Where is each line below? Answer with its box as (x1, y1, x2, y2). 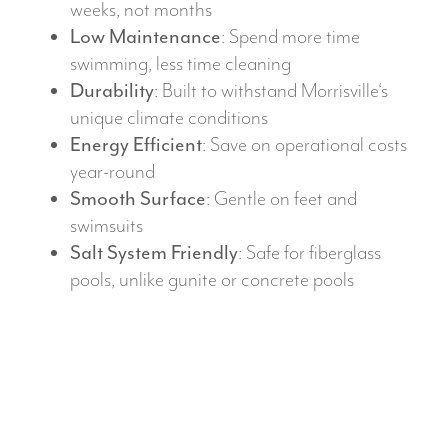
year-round (70, 159, 155, 185)
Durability (70, 78, 154, 104)
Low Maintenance (70, 24, 221, 50)
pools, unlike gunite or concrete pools (70, 267, 354, 293)
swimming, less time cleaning (70, 51, 291, 77)
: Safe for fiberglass (238, 240, 381, 266)
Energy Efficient (70, 132, 202, 158)
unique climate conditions (70, 105, 268, 131)
